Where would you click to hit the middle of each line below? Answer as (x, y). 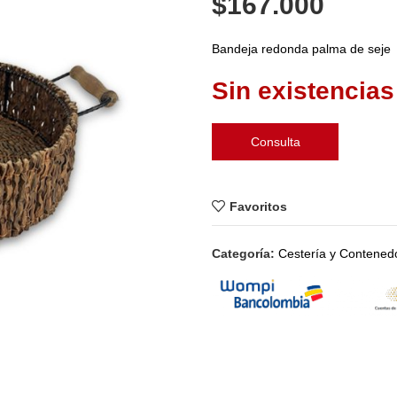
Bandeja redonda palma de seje (301, 49)
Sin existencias (303, 91)
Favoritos (258, 206)
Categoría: (243, 253)
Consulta (275, 142)
